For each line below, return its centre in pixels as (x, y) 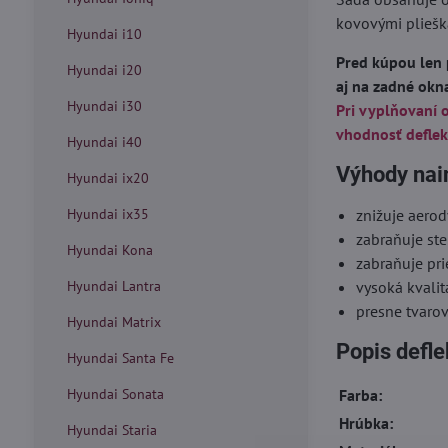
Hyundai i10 (104, 34)
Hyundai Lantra (113, 286)
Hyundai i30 (104, 106)
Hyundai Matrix (113, 322)
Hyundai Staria (111, 430)
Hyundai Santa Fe (120, 358)
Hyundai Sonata (115, 394)
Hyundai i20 (104, 70)
